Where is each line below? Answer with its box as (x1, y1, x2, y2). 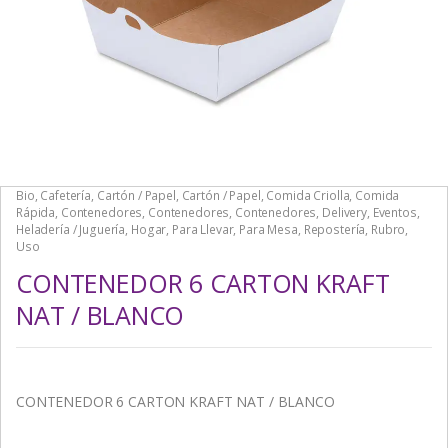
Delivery (322, 203, 367, 221)
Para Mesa (239, 220, 298, 238)
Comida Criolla (266, 186, 350, 204)
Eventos (372, 203, 417, 221)
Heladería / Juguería (16, 220, 126, 238)
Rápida (16, 203, 56, 221)
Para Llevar (171, 220, 234, 238)
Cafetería (40, 186, 92, 204)
